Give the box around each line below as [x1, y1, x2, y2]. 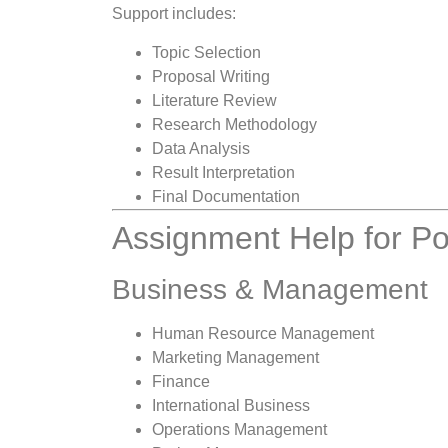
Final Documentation [152, 187, 300, 205]
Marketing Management [152, 348, 319, 366]
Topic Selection [152, 43, 261, 61]
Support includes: [112, 5, 236, 23]
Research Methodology [152, 115, 317, 133]
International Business [152, 396, 310, 414]
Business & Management [112, 273, 428, 305]
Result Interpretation [152, 163, 295, 181]
